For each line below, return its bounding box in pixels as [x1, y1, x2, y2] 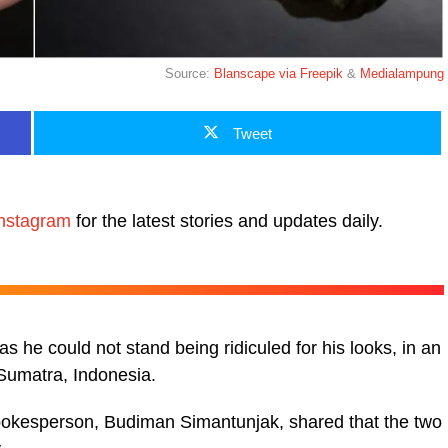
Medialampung [360, 65, 444, 81]
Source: [165, 65, 214, 81]
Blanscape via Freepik [214, 65, 343, 81]
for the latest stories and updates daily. [71, 210, 383, 231]
